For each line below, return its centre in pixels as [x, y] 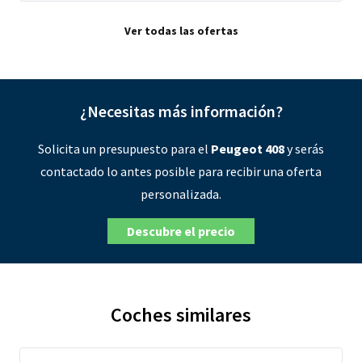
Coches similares [181, 315]
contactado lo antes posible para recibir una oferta [181, 171]
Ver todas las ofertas [181, 31]
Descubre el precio [181, 231]
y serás [304, 149]
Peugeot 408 [248, 149]
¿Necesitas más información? [181, 111]
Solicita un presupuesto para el [124, 149]
